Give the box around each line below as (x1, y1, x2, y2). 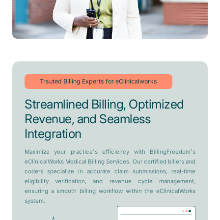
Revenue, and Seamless (25, 112, 151, 126)
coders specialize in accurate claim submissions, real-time (25, 168, 195, 174)
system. (25, 197, 46, 204)
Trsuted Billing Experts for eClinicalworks (40, 78, 158, 85)
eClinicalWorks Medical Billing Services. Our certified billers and (25, 158, 195, 165)
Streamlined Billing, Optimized (25, 97, 184, 111)
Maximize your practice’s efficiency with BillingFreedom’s (25, 148, 195, 155)
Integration (25, 127, 82, 140)
